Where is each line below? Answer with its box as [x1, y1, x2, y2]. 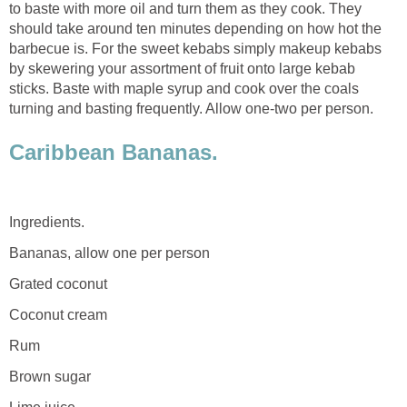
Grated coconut [9, 275, 107, 292]
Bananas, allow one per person [9, 244, 210, 261]
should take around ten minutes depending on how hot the [9, 20, 382, 36]
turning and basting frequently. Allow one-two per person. [9, 100, 373, 116]
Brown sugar [9, 368, 91, 384]
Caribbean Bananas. [9, 139, 218, 164]
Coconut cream [9, 306, 107, 323]
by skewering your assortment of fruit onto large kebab [9, 60, 355, 76]
